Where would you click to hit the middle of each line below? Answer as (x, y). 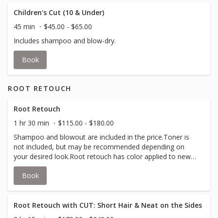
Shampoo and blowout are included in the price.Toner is (101, 137)
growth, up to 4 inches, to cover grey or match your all (100, 166)
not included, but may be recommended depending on (99, 147)
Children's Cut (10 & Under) (59, 12)
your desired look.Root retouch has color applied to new (102, 156)
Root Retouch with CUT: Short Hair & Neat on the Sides (108, 205)
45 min (24, 27)
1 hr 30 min (31, 123)
